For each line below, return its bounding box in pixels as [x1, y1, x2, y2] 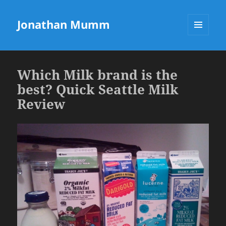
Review [17, 95, 66, 114]
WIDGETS [188, 52, 216, 61]
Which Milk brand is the [17, 66, 178, 84]
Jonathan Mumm [17, 17, 110, 32]
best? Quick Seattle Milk [17, 80, 179, 99]
